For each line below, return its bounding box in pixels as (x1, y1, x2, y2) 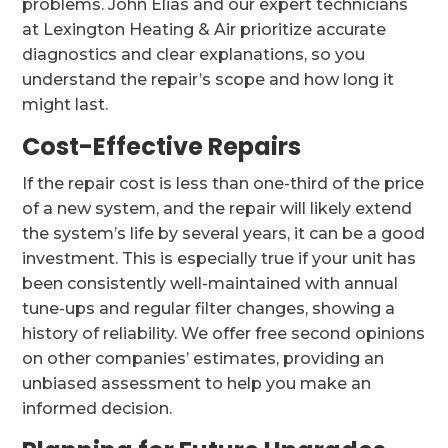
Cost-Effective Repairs (22, 130, 302, 163)
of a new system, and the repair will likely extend (22, 199, 413, 218)
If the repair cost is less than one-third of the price (22, 174, 425, 193)
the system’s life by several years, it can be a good (22, 224, 426, 243)
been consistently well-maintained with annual (22, 274, 399, 293)
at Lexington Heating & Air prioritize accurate (22, 20, 387, 39)
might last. (22, 95, 109, 114)
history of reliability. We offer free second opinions (22, 324, 426, 343)
